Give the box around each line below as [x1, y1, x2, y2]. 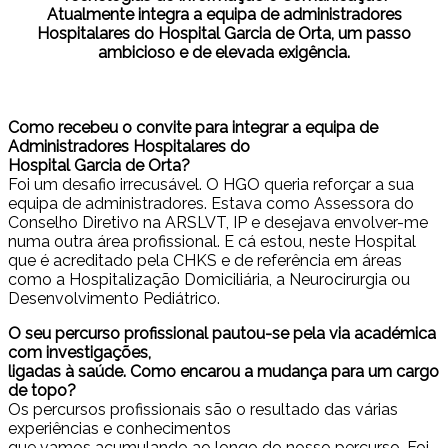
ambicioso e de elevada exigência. [98, 43, 350, 63]
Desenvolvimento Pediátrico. [8, 289, 220, 309]
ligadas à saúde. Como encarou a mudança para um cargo [8, 362, 439, 382]
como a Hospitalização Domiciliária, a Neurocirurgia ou [8, 270, 410, 290]
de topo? [8, 381, 76, 401]
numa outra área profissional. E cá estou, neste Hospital [8, 232, 416, 252]
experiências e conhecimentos [8, 419, 231, 439]
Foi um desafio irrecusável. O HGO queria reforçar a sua [8, 175, 414, 195]
